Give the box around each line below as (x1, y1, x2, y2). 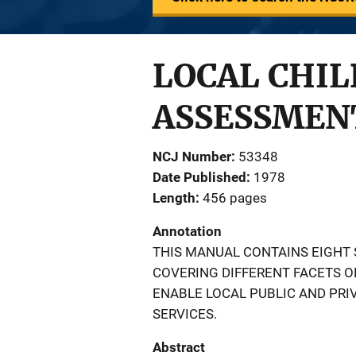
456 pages (203, 190, 267, 206)
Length (153, 190, 195, 206)
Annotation (153, 223, 222, 239)
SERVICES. (153, 306, 217, 322)
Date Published (153, 169, 246, 185)
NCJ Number (153, 149, 231, 164)
